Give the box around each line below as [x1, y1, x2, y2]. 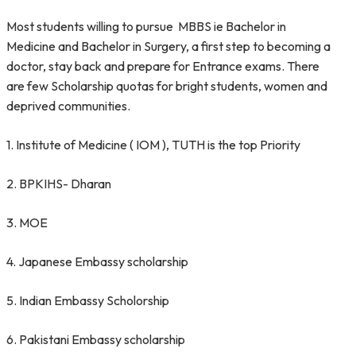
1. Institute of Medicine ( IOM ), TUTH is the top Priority [6, 137, 300, 153]
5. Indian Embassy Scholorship [6, 292, 169, 308]
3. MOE [6, 215, 48, 230]
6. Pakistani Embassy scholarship [6, 331, 185, 347]
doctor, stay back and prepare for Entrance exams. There [6, 58, 319, 74]
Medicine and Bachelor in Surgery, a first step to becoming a [6, 38, 331, 54]
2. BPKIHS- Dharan [6, 176, 111, 192]
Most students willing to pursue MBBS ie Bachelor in [6, 18, 286, 34]
